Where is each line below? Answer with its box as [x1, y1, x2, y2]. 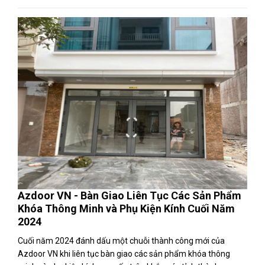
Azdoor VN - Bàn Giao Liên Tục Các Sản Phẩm [18, 189, 241, 202]
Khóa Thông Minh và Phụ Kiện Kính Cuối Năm [18, 202, 235, 215]
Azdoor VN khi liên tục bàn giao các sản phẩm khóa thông [18, 249, 230, 258]
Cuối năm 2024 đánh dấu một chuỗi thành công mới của [18, 236, 225, 245]
